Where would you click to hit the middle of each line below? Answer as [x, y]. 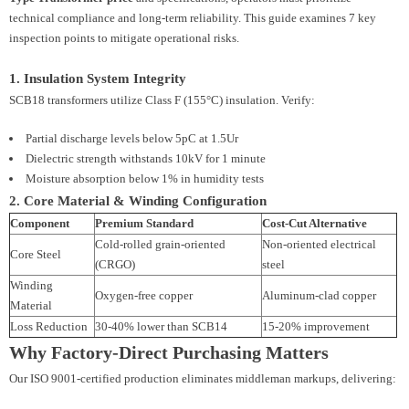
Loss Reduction [49, 327]
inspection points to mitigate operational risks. [124, 38]
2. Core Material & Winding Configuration [138, 201]
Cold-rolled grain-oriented [160, 245]
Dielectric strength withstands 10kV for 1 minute [146, 159]
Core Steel [36, 255]
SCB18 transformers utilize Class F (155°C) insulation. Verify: [162, 100]
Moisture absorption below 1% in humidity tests [145, 179]
